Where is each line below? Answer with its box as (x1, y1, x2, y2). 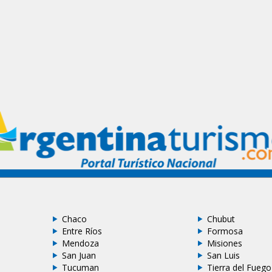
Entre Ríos (61, 225, 102, 237)
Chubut (207, 212, 236, 225)
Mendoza (61, 237, 99, 249)
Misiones (207, 237, 243, 249)
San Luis (207, 249, 240, 261)
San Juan (61, 249, 96, 261)
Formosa (207, 225, 243, 237)
